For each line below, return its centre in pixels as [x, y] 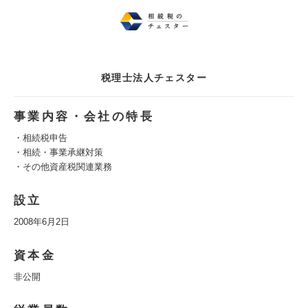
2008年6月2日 [42, 222]
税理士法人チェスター [154, 78]
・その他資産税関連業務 [63, 167]
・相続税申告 [41, 138]
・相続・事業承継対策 [58, 152]
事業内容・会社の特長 [84, 117]
